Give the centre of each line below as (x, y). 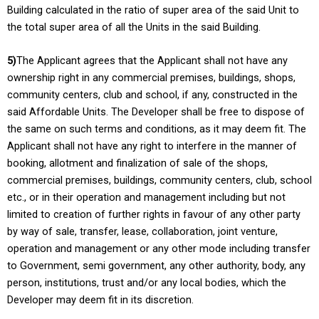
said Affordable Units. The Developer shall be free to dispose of (156, 112)
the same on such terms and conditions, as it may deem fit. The (157, 129)
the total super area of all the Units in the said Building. (134, 27)
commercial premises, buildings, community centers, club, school (159, 181)
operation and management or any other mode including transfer (159, 249)
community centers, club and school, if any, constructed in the (152, 95)
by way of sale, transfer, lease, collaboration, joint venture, (142, 232)
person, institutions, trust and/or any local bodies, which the (147, 283)
